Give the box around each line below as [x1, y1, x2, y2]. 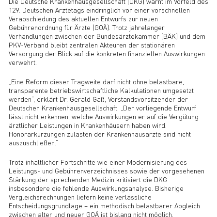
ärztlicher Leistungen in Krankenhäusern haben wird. [8, 121, 167, 130]
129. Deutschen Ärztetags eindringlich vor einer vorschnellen [8, 5, 190, 15]
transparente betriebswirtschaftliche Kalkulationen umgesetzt [8, 86, 194, 95]
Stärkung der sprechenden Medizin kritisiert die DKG [8, 175, 167, 184]
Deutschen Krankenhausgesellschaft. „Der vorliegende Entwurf [8, 103, 196, 112]
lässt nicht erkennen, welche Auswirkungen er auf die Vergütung [8, 112, 199, 121]
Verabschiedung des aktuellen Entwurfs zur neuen [8, 14, 158, 23]
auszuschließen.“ [8, 138, 58, 147]
